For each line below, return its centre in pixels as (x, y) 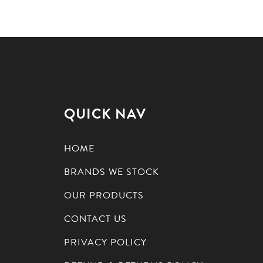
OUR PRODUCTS (104, 195)
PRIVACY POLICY (106, 242)
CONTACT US (96, 219)
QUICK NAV (105, 114)
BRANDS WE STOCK (112, 172)
